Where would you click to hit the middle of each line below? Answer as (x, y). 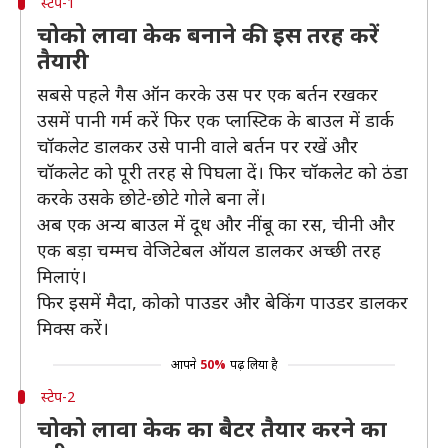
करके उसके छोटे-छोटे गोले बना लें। (151, 198)
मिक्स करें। (73, 328)
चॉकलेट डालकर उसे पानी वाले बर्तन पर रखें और (197, 146)
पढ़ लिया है (253, 364)
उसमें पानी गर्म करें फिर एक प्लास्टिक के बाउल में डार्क (215, 120)
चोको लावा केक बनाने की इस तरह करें (208, 34)
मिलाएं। (62, 276)
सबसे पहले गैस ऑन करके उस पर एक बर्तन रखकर (207, 94)
